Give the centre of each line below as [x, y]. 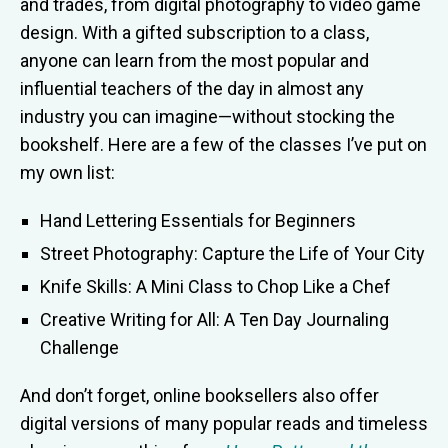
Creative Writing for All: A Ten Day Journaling [214, 320]
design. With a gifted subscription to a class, [194, 33]
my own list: [67, 173]
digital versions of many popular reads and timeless [224, 424]
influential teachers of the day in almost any [192, 89]
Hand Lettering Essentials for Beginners [198, 221]
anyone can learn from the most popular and [194, 61]
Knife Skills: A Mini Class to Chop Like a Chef [215, 287]
